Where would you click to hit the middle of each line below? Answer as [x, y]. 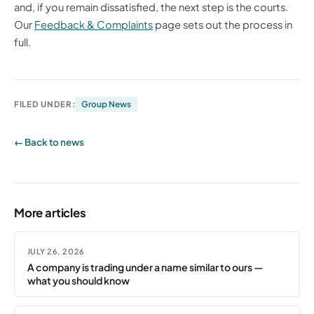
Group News [107, 104]
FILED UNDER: [45, 104]
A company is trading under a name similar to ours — [145, 267]
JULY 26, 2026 [56, 252]
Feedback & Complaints [94, 24]
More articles [50, 212]
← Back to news [49, 142]
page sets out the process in [223, 24]
